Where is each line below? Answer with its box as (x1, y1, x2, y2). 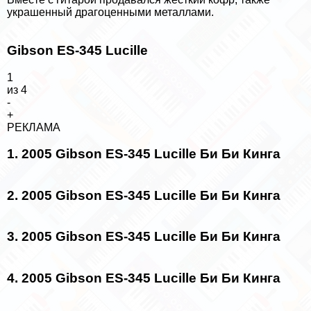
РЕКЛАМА (7, 121, 60, 133)
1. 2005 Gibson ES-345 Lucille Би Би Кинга (7, 146, 280, 162)
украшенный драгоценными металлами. (7, 6, 214, 19)
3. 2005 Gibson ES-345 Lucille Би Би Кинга (7, 229, 280, 244)
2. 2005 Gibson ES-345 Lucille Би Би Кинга (7, 187, 280, 203)
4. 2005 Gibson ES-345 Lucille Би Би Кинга (7, 270, 280, 285)
